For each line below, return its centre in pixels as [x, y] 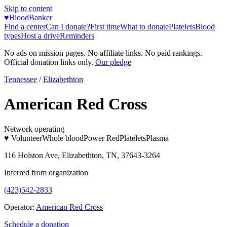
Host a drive [40, 36]
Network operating [34, 129]
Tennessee [21, 79]
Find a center [25, 27]
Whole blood [63, 138]
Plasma [157, 138]
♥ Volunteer [23, 138]
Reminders [77, 36]
